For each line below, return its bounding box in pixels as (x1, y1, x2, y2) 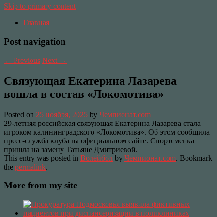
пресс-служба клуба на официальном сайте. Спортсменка (4, 136, 194, 145)
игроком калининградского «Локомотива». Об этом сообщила (4, 127, 210, 136)
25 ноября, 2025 (36, 110, 88, 119)
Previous (12, 56, 40, 64)
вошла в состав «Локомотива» (4, 87, 164, 100)
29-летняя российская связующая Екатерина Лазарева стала (4, 119, 201, 127)
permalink (15, 162, 46, 171)
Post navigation (4, 36, 66, 47)
